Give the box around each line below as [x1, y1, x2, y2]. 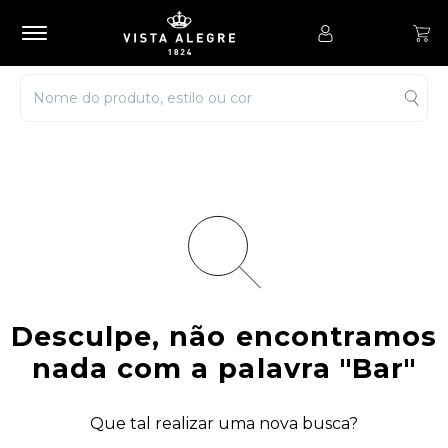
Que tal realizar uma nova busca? [90, 414, 358, 433]
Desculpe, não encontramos [10, 320, 438, 353]
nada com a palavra [31, 352, 341, 385]
